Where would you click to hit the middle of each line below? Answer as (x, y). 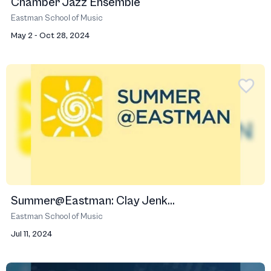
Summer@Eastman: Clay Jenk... (93, 201)
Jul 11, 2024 (31, 234)
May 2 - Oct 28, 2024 (50, 36)
